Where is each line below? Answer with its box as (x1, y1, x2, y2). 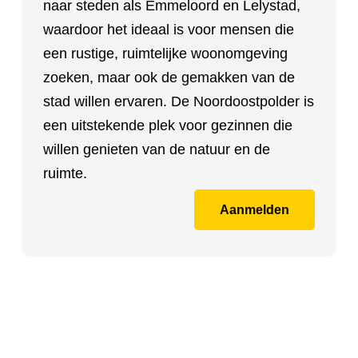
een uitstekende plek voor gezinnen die (43, 117, 292, 133)
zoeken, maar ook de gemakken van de (43, 70, 295, 86)
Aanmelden (220, 203, 289, 217)
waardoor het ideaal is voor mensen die (43, 22, 294, 38)
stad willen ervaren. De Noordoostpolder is (43, 93, 314, 109)
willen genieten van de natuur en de (43, 141, 270, 157)
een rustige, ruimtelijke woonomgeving (43, 46, 288, 62)
